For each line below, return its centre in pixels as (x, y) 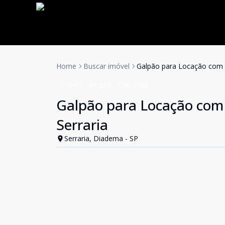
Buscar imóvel (106, 66)
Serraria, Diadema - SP (101, 138)
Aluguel (100, 85)
